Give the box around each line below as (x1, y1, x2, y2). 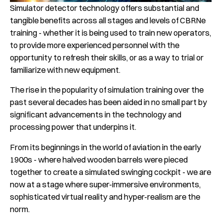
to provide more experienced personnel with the (10, 40, 179, 50)
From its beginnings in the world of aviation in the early (10, 142, 201, 152)
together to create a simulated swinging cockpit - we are (10, 166, 211, 177)
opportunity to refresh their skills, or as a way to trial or (10, 52, 204, 62)
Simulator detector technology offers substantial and (10, 2, 199, 13)
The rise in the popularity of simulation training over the (10, 85, 204, 95)
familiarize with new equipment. (10, 64, 120, 75)
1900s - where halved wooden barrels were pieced (10, 154, 188, 165)
